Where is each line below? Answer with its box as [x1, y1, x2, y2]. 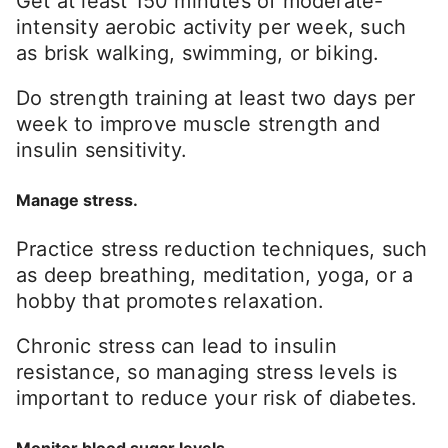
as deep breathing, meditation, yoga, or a [16, 263, 414, 288]
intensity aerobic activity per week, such [16, 15, 407, 40]
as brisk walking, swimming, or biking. [16, 41, 380, 66]
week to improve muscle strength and [16, 112, 381, 137]
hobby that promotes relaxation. [16, 289, 325, 314]
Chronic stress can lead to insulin [16, 334, 337, 359]
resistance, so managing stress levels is [16, 360, 398, 385]
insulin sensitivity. [16, 138, 187, 163]
